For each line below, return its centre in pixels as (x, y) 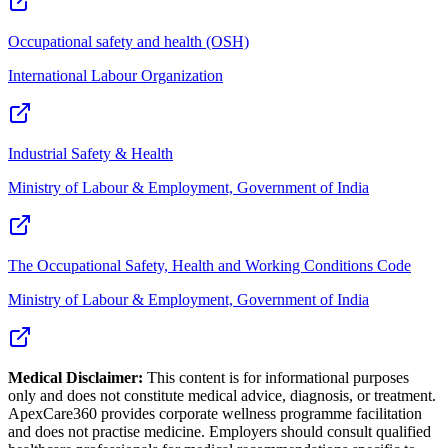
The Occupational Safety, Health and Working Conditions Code (209, 265)
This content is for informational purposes (276, 377)
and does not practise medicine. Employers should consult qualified (219, 431)
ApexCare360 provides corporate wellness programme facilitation (215, 413)
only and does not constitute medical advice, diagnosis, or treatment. (222, 395)
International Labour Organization (115, 75)
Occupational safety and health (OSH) (128, 41)
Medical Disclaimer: (75, 377)
